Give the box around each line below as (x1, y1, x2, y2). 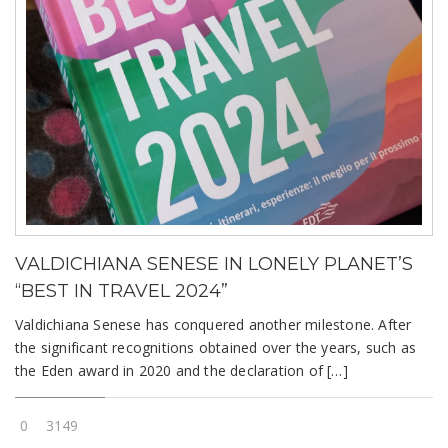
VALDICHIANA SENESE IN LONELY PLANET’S (15, 252, 413, 275)
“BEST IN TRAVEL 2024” (15, 279, 228, 302)
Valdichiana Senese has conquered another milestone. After (15, 314, 412, 334)
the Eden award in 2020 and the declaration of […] (15, 360, 348, 380)
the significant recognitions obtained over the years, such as (15, 337, 417, 357)
